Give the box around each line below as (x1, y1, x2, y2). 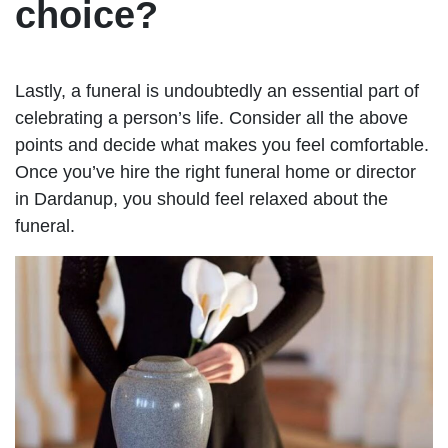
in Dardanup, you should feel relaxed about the (15, 188, 388, 209)
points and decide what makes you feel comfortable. (15, 134, 429, 155)
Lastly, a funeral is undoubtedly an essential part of (15, 80, 419, 101)
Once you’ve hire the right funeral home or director (15, 161, 416, 182)
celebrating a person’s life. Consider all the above (15, 107, 408, 128)
